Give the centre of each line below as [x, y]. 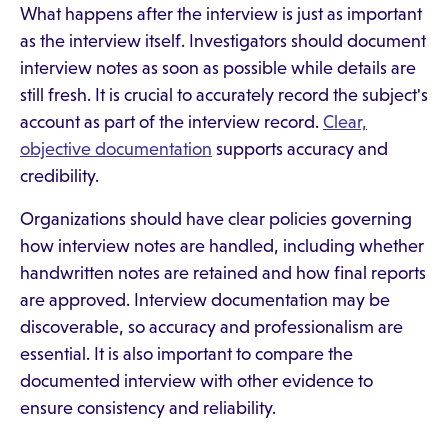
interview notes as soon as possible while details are [218, 68]
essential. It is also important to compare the [186, 354]
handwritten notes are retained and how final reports [223, 273]
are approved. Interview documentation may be [205, 300]
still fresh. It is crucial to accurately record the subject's [224, 95]
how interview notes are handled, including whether [222, 246]
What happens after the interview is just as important [221, 14]
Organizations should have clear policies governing [216, 219]
